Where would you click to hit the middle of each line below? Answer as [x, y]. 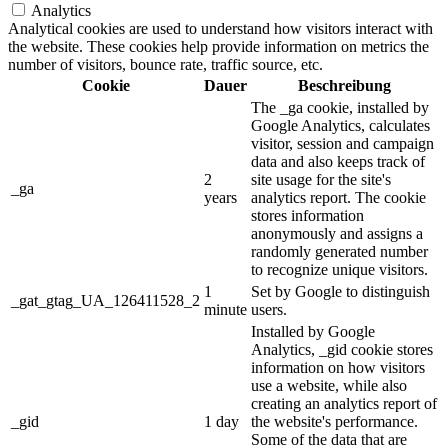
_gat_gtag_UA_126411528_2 [105, 301]
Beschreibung [344, 86]
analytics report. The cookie [338, 198]
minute [225, 310]
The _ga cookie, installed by [340, 108]
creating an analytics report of [344, 404]
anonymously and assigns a [337, 234]
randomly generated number [339, 252]
